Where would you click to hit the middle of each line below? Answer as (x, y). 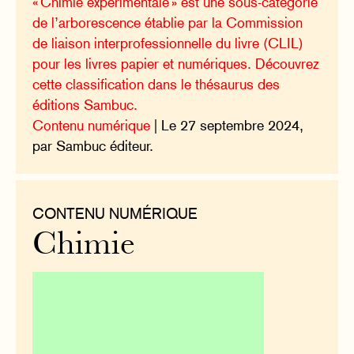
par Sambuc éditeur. (93, 146)
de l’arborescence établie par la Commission (168, 23)
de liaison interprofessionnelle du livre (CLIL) (168, 43)
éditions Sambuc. (85, 105)
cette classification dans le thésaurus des (156, 85)
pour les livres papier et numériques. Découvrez (176, 64)
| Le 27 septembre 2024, (227, 126)
